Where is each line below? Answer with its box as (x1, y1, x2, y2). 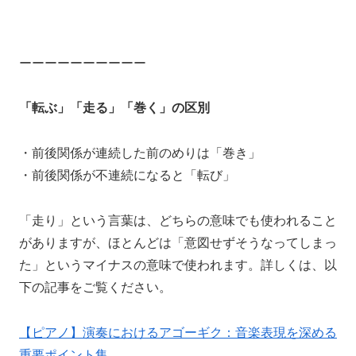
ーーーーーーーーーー (19, 56, 146, 70)
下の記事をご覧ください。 (19, 281, 172, 295)
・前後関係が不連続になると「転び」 (19, 168, 235, 183)
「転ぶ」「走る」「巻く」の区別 (19, 101, 210, 115)
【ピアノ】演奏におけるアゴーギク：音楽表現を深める (19, 325, 337, 339)
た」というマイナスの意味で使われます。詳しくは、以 (19, 258, 337, 273)
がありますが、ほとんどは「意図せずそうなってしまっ (19, 236, 337, 250)
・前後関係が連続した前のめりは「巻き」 (19, 146, 261, 161)
